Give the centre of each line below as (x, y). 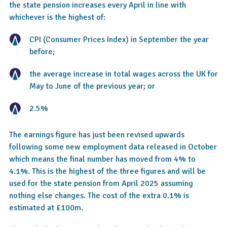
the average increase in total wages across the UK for (124, 74)
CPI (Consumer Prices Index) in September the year (119, 40)
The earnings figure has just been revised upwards (97, 135)
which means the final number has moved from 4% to (102, 159)
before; (42, 52)
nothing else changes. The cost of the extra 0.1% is (99, 196)
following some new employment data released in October (113, 147)
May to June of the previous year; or (92, 86)
